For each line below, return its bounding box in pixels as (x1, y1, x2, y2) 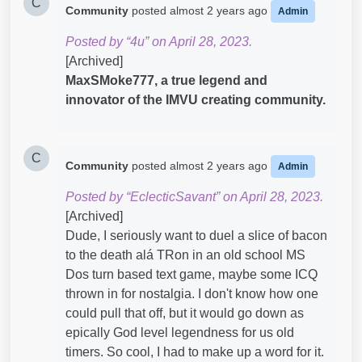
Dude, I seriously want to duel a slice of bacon (65, 228, 327, 242)
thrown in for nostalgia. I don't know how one (65, 286, 318, 301)
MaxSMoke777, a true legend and (65, 73, 267, 87)
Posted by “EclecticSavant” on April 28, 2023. (65, 189, 323, 204)
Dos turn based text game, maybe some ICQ (65, 267, 318, 281)
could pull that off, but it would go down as (65, 305, 304, 320)
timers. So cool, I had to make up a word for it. (65, 344, 324, 359)
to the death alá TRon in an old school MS (65, 247, 305, 262)
